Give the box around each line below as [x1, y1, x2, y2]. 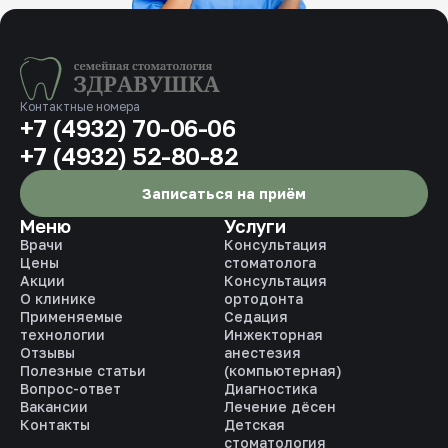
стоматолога [224, 254, 316, 272]
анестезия [224, 344, 301, 362]
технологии [20, 326, 105, 344]
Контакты [20, 416, 90, 434]
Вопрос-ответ [20, 380, 121, 398]
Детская [224, 416, 285, 434]
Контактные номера [20, 99, 140, 115]
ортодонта [224, 290, 303, 308]
